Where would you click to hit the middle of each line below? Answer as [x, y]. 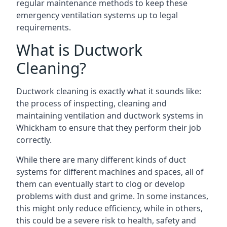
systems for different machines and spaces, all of [110, 172]
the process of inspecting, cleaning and [91, 103]
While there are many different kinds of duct [101, 159]
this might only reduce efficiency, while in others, [109, 208]
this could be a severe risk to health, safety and [106, 220]
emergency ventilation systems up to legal [97, 15]
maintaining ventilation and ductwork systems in [110, 115]
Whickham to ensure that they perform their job [109, 127]
